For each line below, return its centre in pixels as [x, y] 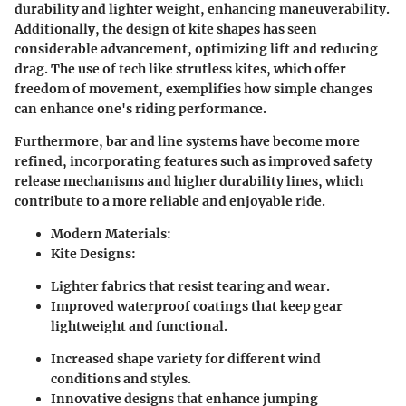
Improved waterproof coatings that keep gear [197, 307]
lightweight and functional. [139, 327]
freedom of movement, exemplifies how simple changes [193, 89]
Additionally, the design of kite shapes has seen [166, 29]
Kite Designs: [93, 254]
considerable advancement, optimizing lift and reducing [196, 49]
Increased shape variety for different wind [186, 359]
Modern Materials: [111, 234]
